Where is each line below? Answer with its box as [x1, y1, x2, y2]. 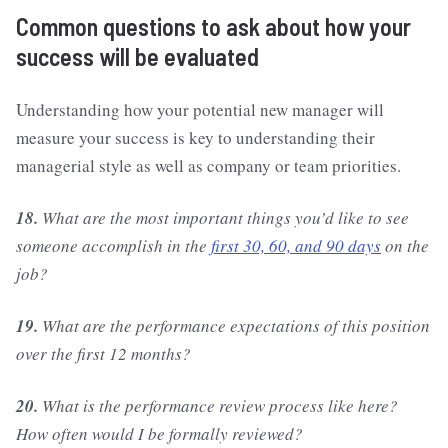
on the [381, 234, 429, 258]
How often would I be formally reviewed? [16, 422, 303, 446]
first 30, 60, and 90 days [211, 234, 381, 258]
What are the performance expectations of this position [38, 314, 430, 338]
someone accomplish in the [16, 234, 211, 258]
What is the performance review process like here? [38, 394, 398, 418]
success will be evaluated [16, 42, 259, 72]
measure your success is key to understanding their [16, 126, 375, 150]
